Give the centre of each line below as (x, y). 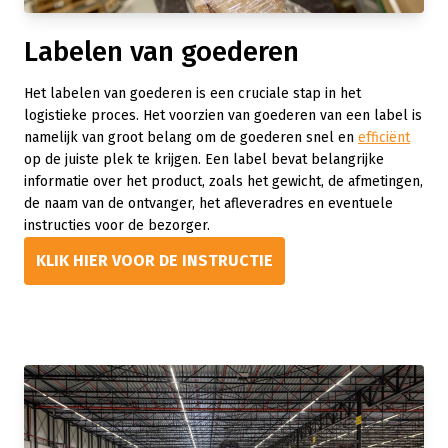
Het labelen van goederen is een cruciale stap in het (192, 93)
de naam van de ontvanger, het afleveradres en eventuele (208, 203)
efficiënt (384, 137)
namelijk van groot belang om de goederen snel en (191, 137)
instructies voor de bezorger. (117, 225)
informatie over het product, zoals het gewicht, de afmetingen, (223, 181)
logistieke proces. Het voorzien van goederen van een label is (223, 115)
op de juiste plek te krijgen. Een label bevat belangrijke (204, 159)
